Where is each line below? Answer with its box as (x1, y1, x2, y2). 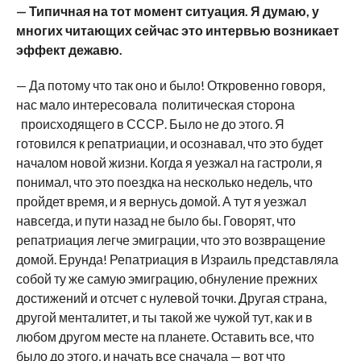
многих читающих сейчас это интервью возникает (15, 22, 339, 38)
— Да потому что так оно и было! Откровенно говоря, (15, 77, 325, 93)
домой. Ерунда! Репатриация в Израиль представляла (15, 251, 338, 267)
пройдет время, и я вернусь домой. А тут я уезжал (15, 193, 306, 209)
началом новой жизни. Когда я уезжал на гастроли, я (15, 154, 322, 170)
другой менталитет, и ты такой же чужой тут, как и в (15, 309, 313, 325)
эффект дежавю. (15, 41, 122, 57)
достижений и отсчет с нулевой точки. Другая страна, (15, 289, 326, 305)
